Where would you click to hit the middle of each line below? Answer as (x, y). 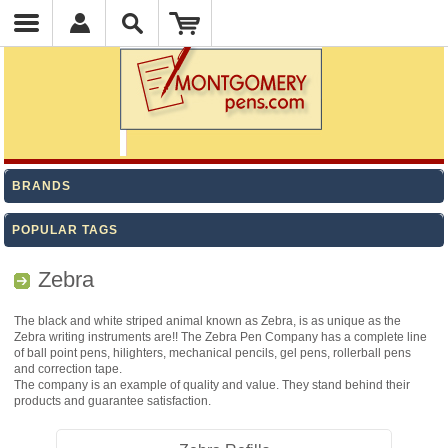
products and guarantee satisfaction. (113, 401)
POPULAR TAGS (65, 230)
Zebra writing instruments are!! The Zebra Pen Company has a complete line (221, 337)
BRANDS (42, 186)
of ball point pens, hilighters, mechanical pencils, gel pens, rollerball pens (213, 353)
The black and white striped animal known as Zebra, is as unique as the (208, 321)
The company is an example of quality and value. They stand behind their (212, 385)
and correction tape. (68, 369)
